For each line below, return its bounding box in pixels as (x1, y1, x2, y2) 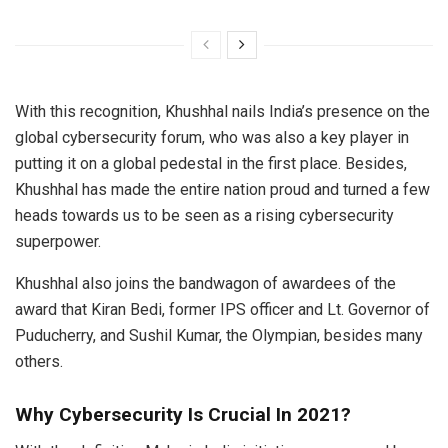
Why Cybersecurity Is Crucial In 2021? (15, 403, 351, 427)
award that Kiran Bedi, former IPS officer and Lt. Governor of (15, 300, 430, 320)
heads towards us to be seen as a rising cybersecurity (15, 206, 394, 226)
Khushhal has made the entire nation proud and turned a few (15, 180, 430, 200)
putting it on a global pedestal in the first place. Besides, (15, 154, 407, 174)
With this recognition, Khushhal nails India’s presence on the (15, 102, 430, 122)
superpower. (15, 232, 101, 252)
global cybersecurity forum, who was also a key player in (15, 128, 409, 148)
